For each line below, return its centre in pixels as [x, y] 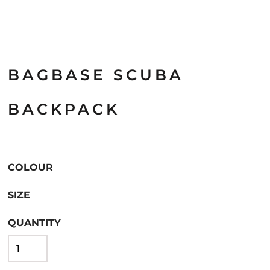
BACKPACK [64, 109]
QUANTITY [34, 223]
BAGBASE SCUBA [96, 75]
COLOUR [30, 167]
